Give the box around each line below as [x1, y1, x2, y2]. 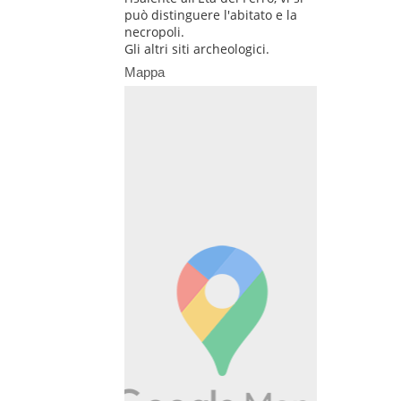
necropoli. [124, 23, 184, 41]
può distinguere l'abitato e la [124, 6, 297, 24]
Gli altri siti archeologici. [124, 40, 269, 58]
